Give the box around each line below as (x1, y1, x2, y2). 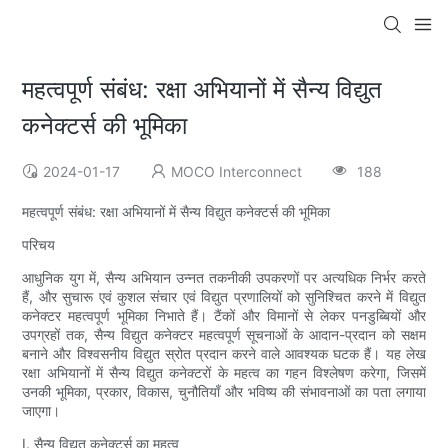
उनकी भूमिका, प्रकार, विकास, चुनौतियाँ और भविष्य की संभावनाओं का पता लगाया (22, 383, 426, 401)
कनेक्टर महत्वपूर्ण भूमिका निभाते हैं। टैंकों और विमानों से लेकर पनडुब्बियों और (22, 307, 426, 325)
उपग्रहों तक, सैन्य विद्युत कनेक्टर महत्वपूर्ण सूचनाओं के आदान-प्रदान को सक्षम (22, 326, 426, 344)
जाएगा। (22, 402, 61, 420)
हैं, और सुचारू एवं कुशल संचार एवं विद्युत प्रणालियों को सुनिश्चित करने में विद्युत (22, 288, 426, 306)
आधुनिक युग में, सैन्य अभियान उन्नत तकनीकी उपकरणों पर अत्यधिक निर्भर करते (22, 269, 426, 287)
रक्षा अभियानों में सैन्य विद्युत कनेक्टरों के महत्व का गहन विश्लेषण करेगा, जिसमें (22, 364, 426, 382)
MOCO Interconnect (171, 163, 303, 181)
